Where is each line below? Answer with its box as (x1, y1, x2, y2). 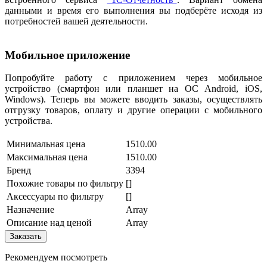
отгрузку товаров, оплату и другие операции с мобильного (5, 105, 262, 116)
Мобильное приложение (5, 48, 130, 61)
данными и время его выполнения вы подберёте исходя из (5, 5, 262, 16)
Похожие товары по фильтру (7, 178, 123, 189)
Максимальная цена (7, 152, 88, 163)
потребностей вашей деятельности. (5, 16, 148, 27)
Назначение (7, 204, 54, 215)
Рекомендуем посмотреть (5, 252, 107, 263)
